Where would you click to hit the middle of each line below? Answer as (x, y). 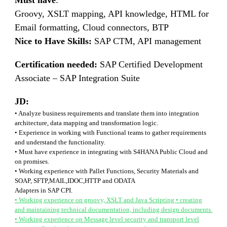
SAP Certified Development (150, 64)
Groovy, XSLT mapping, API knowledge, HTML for (112, 14)
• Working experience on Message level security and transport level (107, 219)
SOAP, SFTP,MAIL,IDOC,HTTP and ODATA (75, 181)
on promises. (32, 161)
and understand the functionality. (60, 142)
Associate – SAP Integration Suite (77, 78)
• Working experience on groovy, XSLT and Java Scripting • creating (108, 200)
